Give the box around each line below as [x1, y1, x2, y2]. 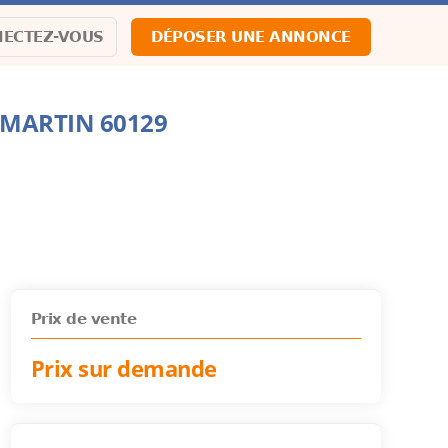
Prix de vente [30, 310, 137, 328]
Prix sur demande [30, 354, 217, 383]
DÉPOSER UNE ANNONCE [151, 28, 351, 46]
